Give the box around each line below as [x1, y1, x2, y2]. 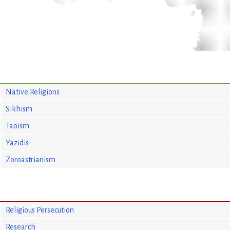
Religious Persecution [5, 205, 74, 214]
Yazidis [5, 138, 29, 147]
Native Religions [5, 87, 60, 96]
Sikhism [5, 104, 32, 113]
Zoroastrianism [5, 155, 55, 164]
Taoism [5, 121, 29, 130]
